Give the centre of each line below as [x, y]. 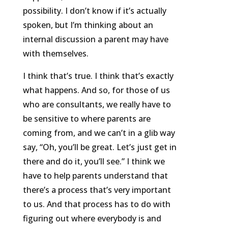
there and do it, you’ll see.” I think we [94, 162]
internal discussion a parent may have [95, 39]
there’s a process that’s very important [97, 190]
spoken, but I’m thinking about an [88, 25]
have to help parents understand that [95, 176]
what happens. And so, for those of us [96, 90]
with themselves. [55, 54]
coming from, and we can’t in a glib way [99, 133]
